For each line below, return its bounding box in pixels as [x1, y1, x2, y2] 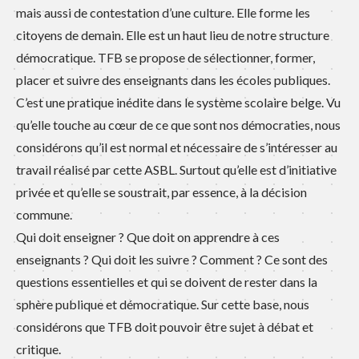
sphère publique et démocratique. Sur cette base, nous [16, 296, 309, 313]
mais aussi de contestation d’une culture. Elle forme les [16, 5, 310, 21]
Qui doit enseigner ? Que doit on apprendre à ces [16, 229, 280, 245]
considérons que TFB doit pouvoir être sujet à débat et [16, 319, 313, 335]
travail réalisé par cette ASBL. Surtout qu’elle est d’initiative [16, 162, 337, 178]
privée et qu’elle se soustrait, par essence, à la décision [16, 184, 307, 200]
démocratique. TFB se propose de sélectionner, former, [16, 50, 315, 66]
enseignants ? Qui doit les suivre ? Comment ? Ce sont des [16, 252, 328, 268]
